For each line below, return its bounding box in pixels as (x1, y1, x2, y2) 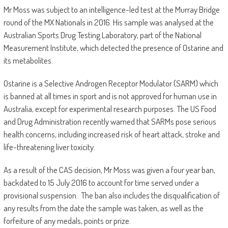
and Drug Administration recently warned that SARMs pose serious (3, 116, 216, 127)
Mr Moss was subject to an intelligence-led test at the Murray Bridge (3, 4, 220, 15)
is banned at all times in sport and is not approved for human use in (3, 91, 217, 102)
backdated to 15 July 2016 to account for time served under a (3, 177, 199, 188)
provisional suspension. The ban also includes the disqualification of (3, 190, 220, 201)
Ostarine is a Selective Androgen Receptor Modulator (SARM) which (3, 78, 218, 89)
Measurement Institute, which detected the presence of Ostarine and (3, 42, 223, 53)
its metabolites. (3, 55, 53, 66)
